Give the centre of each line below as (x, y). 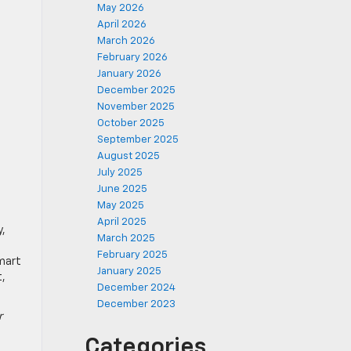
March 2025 (126, 239)
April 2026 (122, 25)
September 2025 (138, 140)
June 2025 (122, 189)
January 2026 (129, 74)
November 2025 (136, 107)
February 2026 (132, 58)
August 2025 (128, 156)
